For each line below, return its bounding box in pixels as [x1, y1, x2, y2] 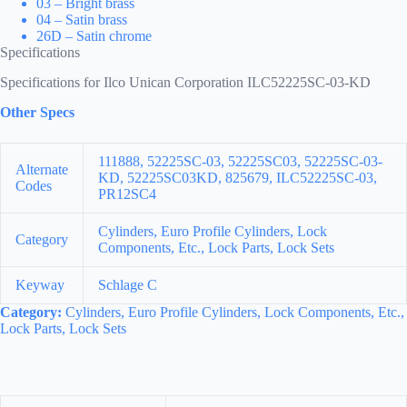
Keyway [15, 276, 65, 293]
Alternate [15, 161, 68, 177]
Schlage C [98, 276, 157, 293]
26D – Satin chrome [36, 28, 152, 45]
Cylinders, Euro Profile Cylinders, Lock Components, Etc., [62, 303, 404, 320]
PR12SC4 [98, 185, 156, 202]
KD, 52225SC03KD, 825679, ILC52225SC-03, [98, 169, 377, 185]
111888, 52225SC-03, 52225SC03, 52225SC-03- [98, 153, 382, 169]
